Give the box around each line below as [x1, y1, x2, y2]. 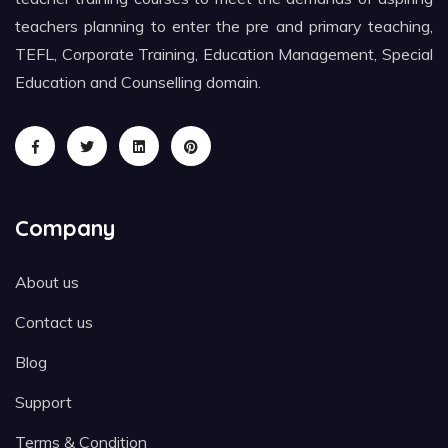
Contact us [15, 311, 93, 332]
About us [15, 271, 79, 292]
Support [15, 391, 72, 412]
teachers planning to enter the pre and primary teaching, [15, 15, 433, 36]
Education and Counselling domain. [15, 71, 261, 92]
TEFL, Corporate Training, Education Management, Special [15, 43, 433, 64]
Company [15, 213, 115, 242]
